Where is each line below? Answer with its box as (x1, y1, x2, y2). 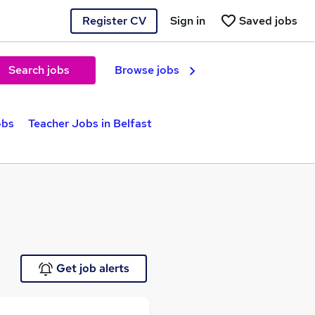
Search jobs (8, 63, 70, 77)
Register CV (82, 13, 146, 28)
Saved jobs (239, 13, 297, 28)
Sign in (170, 13, 205, 28)
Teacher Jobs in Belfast (28, 116, 152, 131)
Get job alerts (56, 261, 129, 276)
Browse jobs (115, 63, 179, 77)
